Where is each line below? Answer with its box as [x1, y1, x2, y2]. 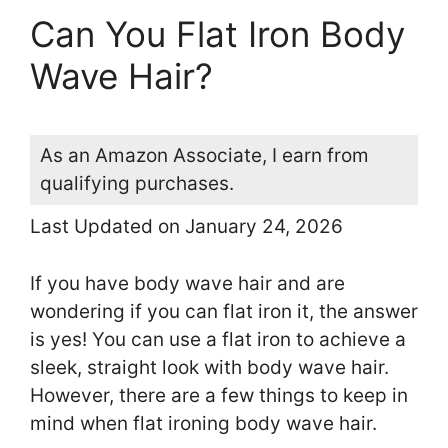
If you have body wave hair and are [30, 271, 345, 295]
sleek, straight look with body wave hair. [30, 355, 389, 379]
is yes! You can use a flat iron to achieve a [30, 327, 406, 351]
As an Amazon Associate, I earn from [40, 144, 369, 168]
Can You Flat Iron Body [30, 13, 405, 56]
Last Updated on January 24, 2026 [30, 215, 343, 239]
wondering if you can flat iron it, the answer [30, 299, 418, 323]
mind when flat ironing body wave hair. [30, 411, 377, 435]
